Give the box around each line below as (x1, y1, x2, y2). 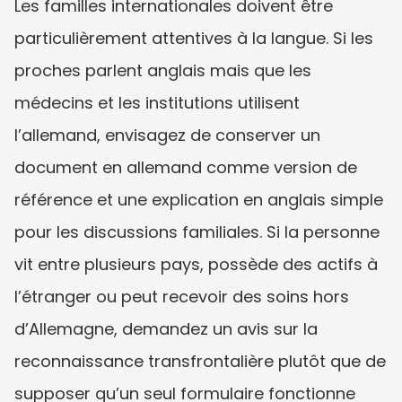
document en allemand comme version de (14, 155, 357, 179)
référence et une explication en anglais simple (14, 188, 383, 211)
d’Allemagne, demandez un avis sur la (14, 317, 318, 340)
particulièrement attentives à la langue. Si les (14, 26, 373, 49)
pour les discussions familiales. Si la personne (14, 220, 380, 243)
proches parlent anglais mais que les (14, 58, 311, 82)
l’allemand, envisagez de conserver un (14, 123, 320, 146)
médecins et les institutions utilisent (14, 91, 300, 114)
